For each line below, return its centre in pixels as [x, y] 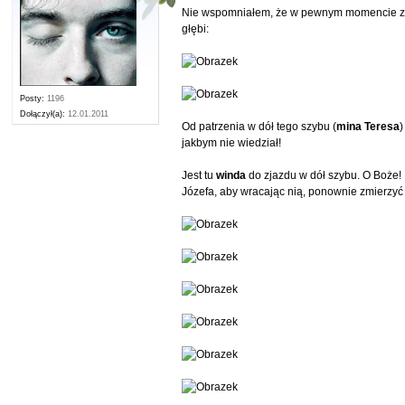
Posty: [33, 99]
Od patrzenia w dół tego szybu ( [259, 127]
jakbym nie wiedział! [232, 143]
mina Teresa [368, 127]
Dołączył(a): [43, 114]
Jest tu [199, 176]
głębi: [196, 29]
